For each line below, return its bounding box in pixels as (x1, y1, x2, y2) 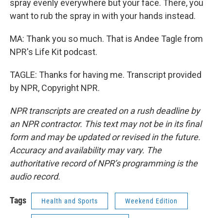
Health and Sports (41, 197, 98, 205)
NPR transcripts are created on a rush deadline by (10, 106, 200, 116)
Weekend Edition (125, 197, 178, 205)
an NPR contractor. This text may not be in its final (10, 119, 201, 129)
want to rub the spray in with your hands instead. (10, 11, 196, 21)
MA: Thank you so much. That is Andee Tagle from (10, 34, 203, 44)
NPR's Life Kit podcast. (10, 47, 97, 57)
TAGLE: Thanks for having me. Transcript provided (10, 70, 201, 80)
